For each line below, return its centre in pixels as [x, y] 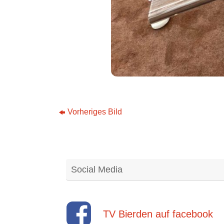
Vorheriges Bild [95, 112]
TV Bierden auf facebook [158, 214]
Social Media [97, 170]
